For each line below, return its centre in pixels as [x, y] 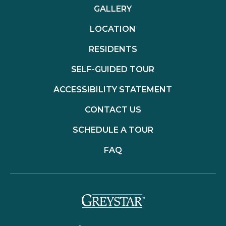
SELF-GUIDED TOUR [113, 69]
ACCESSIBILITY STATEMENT [113, 90]
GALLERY [113, 9]
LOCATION [113, 29]
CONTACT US [113, 110]
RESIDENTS [113, 49]
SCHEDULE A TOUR [113, 130]
